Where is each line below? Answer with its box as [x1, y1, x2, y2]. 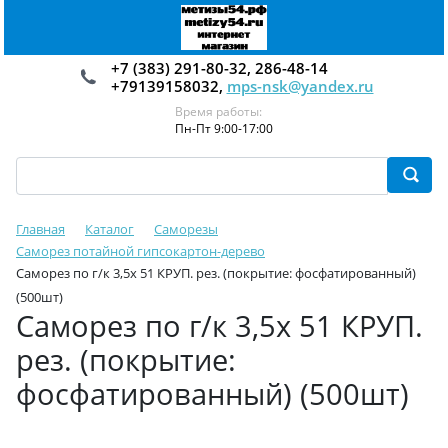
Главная [16, 220, 65, 238]
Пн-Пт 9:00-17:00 [175, 120, 273, 137]
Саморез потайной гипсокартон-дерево [16, 242, 265, 260]
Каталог [85, 220, 134, 238]
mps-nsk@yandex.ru [226, 76, 374, 96]
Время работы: [175, 103, 262, 120]
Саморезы [154, 220, 218, 238]
